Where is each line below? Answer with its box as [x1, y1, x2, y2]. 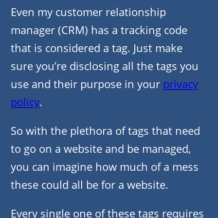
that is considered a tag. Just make [11, 40, 182, 55]
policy [11, 94, 39, 109]
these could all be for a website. [11, 177, 168, 192]
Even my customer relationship [11, 4, 166, 19]
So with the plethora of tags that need [11, 123, 200, 138]
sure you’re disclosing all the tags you [11, 58, 199, 73]
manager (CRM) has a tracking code [11, 22, 187, 37]
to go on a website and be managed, [11, 141, 191, 156]
